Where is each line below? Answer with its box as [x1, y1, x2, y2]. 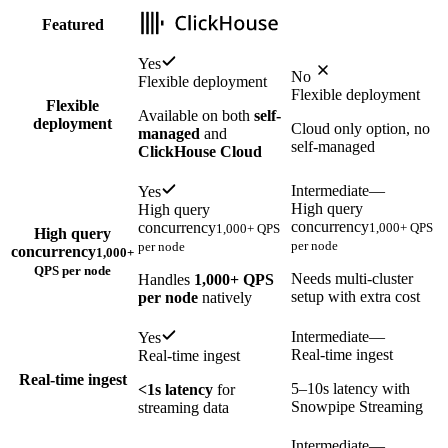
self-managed [291, 138, 375, 156]
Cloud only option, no [291, 120, 430, 138]
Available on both [138, 107, 254, 125]
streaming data [138, 399, 229, 417]
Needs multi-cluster [291, 270, 413, 288]
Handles [138, 271, 194, 289]
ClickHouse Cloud [138, 143, 262, 161]
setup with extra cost [291, 288, 420, 306]
